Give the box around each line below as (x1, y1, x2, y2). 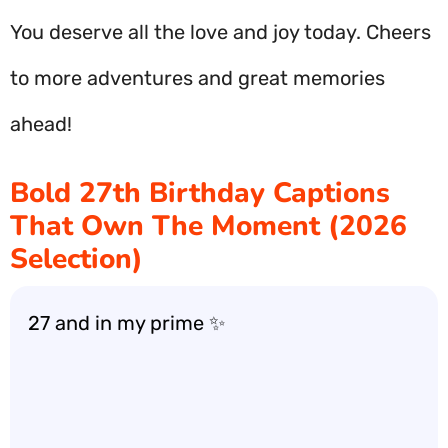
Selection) (10, 240, 143, 278)
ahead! (10, 112, 72, 136)
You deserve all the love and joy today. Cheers (10, 20, 431, 44)
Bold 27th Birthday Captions (10, 174, 390, 212)
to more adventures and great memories (10, 66, 385, 90)
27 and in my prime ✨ (28, 311, 225, 335)
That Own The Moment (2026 (10, 207, 407, 245)
